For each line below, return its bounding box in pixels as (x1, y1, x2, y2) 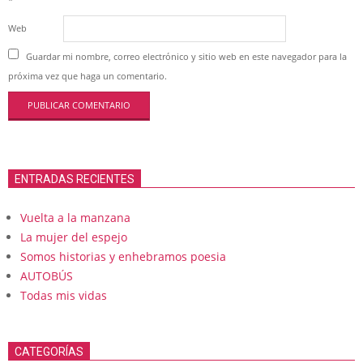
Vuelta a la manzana (20, 210, 130, 226)
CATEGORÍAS (15, 345, 83, 359)
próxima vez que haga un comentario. (8, 70, 167, 83)
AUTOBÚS (20, 268, 73, 284)
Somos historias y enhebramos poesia (20, 249, 226, 265)
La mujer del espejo (20, 229, 127, 246)
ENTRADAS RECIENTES (15, 173, 135, 186)
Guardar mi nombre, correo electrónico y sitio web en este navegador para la (26, 50, 347, 63)
